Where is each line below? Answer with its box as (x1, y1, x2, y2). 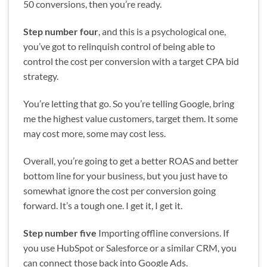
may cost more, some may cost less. (23, 128, 166, 139)
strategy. (23, 70, 58, 82)
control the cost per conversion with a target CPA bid (23, 55, 239, 67)
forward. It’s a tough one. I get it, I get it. (23, 199, 182, 211)
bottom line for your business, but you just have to (23, 169, 228, 181)
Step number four (23, 26, 98, 38)
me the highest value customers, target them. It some (23, 113, 238, 125)
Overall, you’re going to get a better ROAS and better (23, 154, 238, 166)
